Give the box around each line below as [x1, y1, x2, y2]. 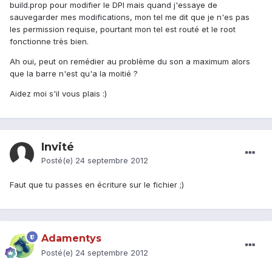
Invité [41, 140, 74, 154]
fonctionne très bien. [10, 36, 89, 47]
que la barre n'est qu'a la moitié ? [10, 69, 138, 79]
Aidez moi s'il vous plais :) [10, 89, 107, 99]
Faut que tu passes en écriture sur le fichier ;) [10, 180, 184, 190]
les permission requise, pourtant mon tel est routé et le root [10, 24, 236, 35]
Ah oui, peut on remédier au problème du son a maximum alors [10, 56, 250, 67]
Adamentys [41, 233, 101, 245]
